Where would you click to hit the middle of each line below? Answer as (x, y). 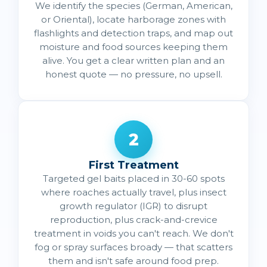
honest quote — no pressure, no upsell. (133, 74)
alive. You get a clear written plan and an (133, 60)
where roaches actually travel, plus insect (133, 192)
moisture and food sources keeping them (133, 46)
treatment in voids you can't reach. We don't (133, 233)
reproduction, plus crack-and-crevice (133, 219)
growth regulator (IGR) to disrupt (133, 206)
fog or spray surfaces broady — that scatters (133, 247)
